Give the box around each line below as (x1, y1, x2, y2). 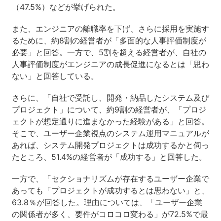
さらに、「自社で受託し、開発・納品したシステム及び (11, 92, 209, 103)
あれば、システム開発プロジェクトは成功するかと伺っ (11, 140, 209, 150)
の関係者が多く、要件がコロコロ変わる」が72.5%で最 (11, 209, 208, 219)
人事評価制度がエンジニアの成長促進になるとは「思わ (11, 59, 209, 69)
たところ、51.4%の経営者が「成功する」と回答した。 (11, 151, 207, 162)
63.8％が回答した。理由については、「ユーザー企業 (11, 197, 202, 207)
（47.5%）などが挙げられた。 (11, 1, 120, 12)
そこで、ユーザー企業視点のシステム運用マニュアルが (11, 128, 209, 138)
